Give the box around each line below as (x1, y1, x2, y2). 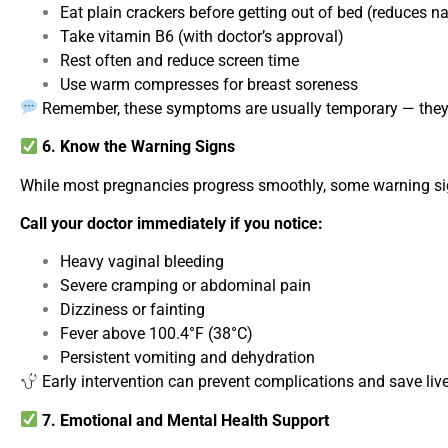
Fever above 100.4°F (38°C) (60, 324, 253, 344)
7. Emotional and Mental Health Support (38, 410, 330, 430)
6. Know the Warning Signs (38, 137, 236, 157)
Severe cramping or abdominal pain (60, 276, 311, 296)
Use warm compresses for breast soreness (60, 74, 358, 94)
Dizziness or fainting (60, 300, 205, 320)
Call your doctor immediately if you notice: (20, 213, 323, 233)
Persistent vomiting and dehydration (60, 348, 315, 368)
